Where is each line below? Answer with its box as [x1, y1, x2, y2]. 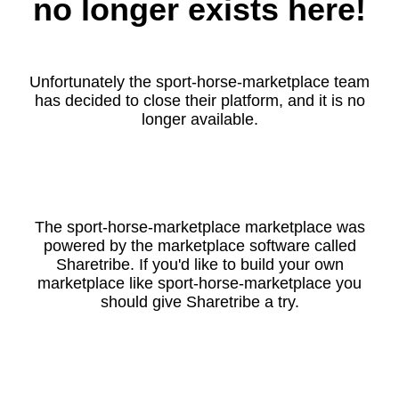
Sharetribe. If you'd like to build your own [55, 256, 344, 273]
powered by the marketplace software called [43, 237, 356, 255]
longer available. [141, 110, 258, 128]
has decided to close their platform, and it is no [34, 92, 365, 110]
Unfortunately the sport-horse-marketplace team [29, 73, 370, 91]
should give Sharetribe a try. [100, 293, 299, 311]
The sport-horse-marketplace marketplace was [34, 218, 365, 236]
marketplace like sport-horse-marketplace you [37, 274, 362, 292]
